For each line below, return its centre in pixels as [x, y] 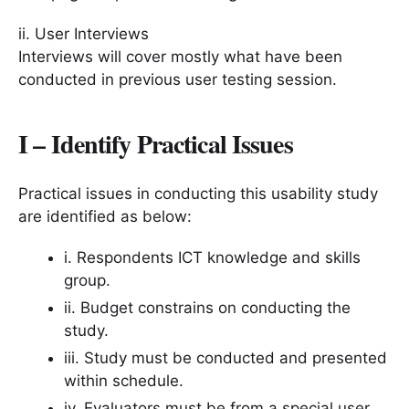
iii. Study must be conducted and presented [225, 357]
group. [87, 280]
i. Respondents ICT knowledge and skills [212, 257]
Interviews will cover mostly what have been [180, 56]
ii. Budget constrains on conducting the [207, 307]
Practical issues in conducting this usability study [198, 193]
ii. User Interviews [84, 33]
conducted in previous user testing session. [178, 79]
